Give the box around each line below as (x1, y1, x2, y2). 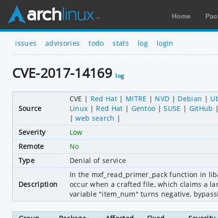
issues (15, 38, 37, 48)
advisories (45, 38, 80, 48)
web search (75, 113, 115, 123)
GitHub (189, 103, 213, 113)
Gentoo (131, 103, 156, 113)
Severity (18, 127, 46, 137)
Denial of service (69, 155, 127, 165)
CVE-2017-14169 (12, 64, 116, 82)
